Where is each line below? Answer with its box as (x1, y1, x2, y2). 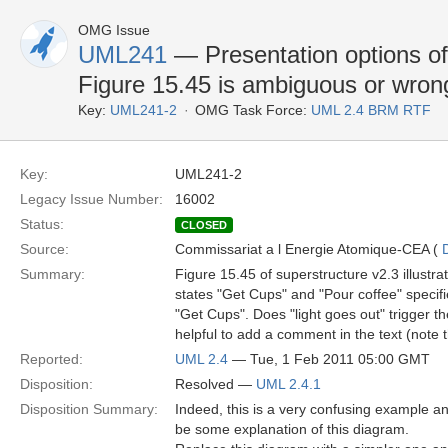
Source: (20, 241, 69, 257)
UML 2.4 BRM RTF (311, 102, 431, 118)
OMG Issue (78, 22, 150, 38)
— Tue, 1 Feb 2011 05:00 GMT (228, 351, 430, 367)
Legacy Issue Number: (20, 191, 163, 207)
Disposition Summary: (20, 401, 158, 417)
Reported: (20, 351, 83, 367)
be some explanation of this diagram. (175, 421, 409, 437)
